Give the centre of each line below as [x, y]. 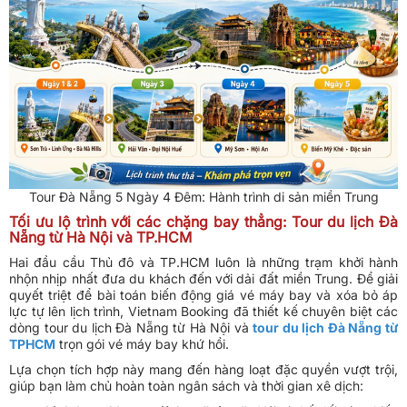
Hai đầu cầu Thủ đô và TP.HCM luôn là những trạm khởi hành [203, 263]
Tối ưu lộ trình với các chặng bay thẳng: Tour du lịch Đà [203, 222]
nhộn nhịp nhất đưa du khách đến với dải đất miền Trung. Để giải [203, 279]
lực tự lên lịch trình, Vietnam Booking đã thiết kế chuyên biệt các [203, 312]
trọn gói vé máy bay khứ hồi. [142, 344]
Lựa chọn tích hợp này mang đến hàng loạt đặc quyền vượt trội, [203, 370]
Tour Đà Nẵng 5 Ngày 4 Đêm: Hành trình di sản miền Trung [203, 197]
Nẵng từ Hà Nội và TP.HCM [100, 238]
